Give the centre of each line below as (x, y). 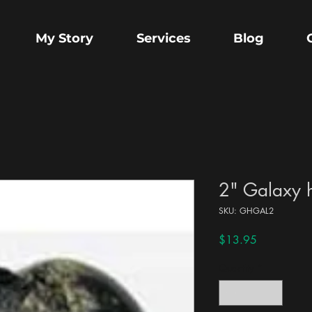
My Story (64, 38)
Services (163, 38)
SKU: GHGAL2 (246, 211)
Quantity (236, 268)
